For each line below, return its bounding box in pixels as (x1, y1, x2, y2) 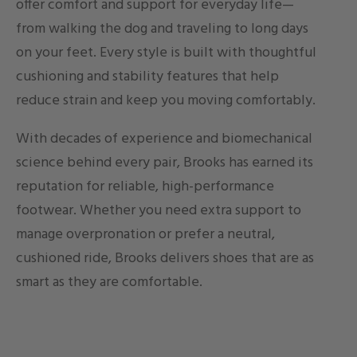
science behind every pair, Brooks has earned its (16, 151, 313, 175)
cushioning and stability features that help (16, 65, 279, 88)
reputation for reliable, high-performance (16, 175, 274, 198)
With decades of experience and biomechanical (16, 127, 312, 151)
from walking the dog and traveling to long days (16, 17, 308, 41)
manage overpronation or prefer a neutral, (16, 222, 275, 246)
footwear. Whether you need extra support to (16, 198, 301, 222)
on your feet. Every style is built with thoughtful (16, 41, 316, 65)
